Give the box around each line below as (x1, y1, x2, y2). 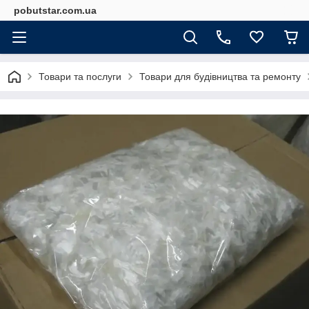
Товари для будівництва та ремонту (139, 71, 301, 82)
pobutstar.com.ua (14, 5, 97, 16)
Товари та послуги (39, 71, 121, 82)
